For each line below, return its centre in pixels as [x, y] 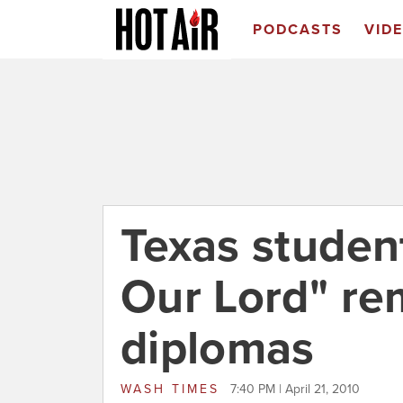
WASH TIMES [173, 389]
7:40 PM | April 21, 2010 [295, 389]
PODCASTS [297, 30]
